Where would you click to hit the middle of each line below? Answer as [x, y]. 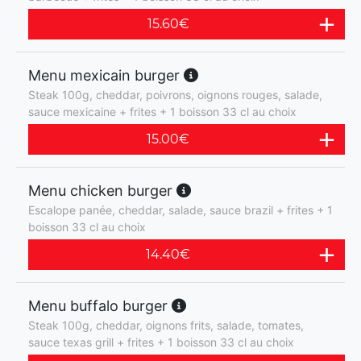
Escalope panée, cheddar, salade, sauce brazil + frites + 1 [180, 210]
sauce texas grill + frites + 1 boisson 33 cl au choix [161, 342]
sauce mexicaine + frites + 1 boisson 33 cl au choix [162, 112]
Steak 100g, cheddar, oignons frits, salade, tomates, [166, 325]
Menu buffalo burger [100, 306]
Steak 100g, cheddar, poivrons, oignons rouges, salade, [175, 95]
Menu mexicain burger [106, 75]
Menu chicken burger [102, 191]
